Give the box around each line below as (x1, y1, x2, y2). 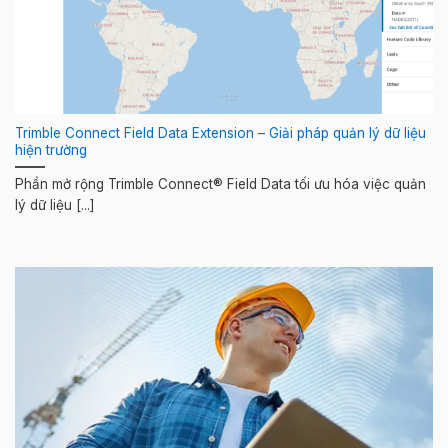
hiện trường (15, 141, 87, 158)
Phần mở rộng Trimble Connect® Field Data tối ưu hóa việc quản (15, 176, 426, 193)
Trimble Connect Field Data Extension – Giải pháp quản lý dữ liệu (15, 124, 426, 141)
